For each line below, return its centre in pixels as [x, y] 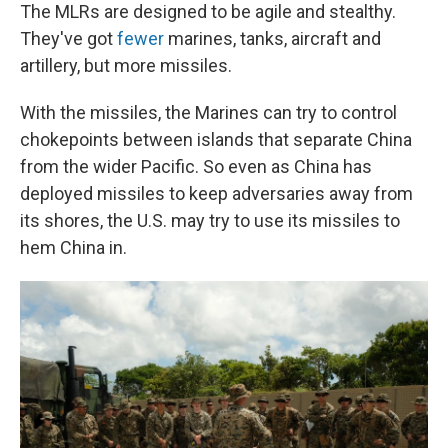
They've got [68, 38]
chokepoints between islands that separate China [216, 139]
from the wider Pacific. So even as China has [196, 166]
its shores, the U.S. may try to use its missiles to [210, 220]
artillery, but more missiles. [126, 65]
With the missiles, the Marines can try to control [208, 112]
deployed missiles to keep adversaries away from [216, 193]
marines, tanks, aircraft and [272, 38]
